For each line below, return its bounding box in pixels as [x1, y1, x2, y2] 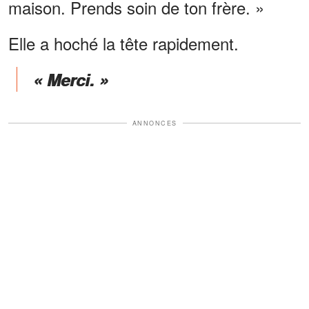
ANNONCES [132, 118, 177, 128]
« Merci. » [33, 67, 108, 91]
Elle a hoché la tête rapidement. [8, 30, 239, 55]
